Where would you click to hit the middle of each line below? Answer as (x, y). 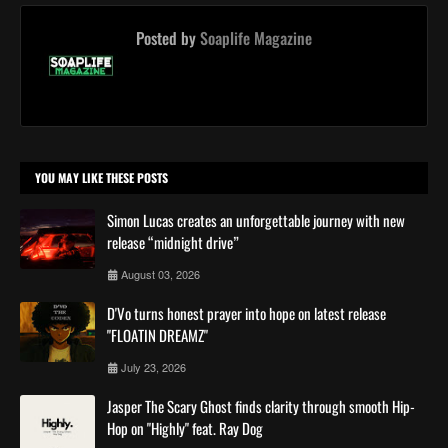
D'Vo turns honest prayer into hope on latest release (246, 312)
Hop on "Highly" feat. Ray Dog (185, 427)
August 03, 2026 (160, 273)
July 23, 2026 (153, 366)
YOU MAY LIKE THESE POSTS (101, 177)
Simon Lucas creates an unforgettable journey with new (256, 219)
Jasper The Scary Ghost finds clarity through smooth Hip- (261, 405)
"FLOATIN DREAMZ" (157, 334)
